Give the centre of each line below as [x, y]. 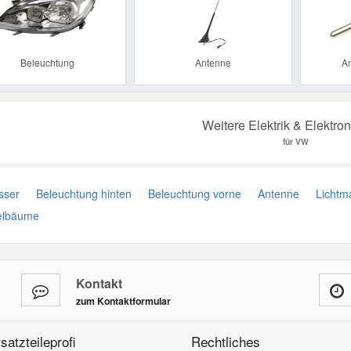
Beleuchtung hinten [80, 194]
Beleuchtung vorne [191, 194]
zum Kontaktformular [123, 301]
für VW [296, 142]
